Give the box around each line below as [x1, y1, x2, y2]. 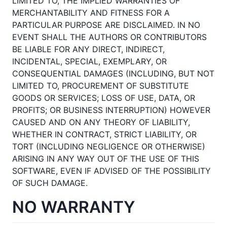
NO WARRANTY [12, 197, 135, 217]
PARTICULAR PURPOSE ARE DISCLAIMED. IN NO [12, 19, 200, 30]
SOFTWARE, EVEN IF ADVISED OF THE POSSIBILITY [12, 165, 211, 176]
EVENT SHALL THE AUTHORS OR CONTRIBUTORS [12, 31, 207, 42]
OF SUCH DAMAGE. [12, 177, 88, 188]
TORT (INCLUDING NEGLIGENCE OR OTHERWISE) [12, 141, 205, 152]
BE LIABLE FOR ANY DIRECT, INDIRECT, [12, 44, 165, 54]
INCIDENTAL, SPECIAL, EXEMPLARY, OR [12, 56, 167, 66]
